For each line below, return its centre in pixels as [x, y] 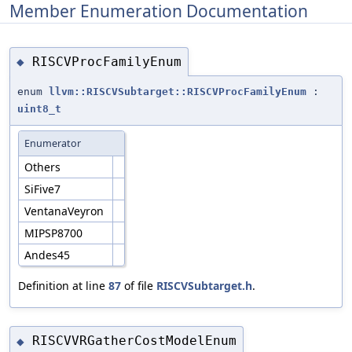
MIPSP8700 [55, 233]
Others [44, 167]
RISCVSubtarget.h [204, 286]
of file [139, 286]
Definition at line [63, 286]
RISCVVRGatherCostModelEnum [134, 341]
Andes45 [49, 255]
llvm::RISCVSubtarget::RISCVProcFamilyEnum [178, 92]
